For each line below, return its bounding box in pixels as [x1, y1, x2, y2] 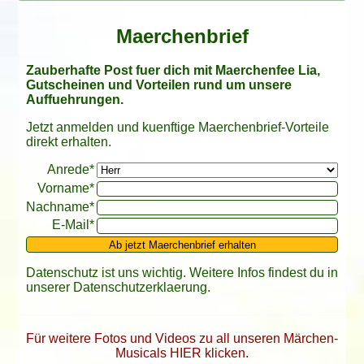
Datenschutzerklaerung [72, 279, 207, 294]
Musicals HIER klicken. [115, 346, 249, 361]
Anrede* [46, 162, 94, 177]
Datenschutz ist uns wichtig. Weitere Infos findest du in [25, 265, 338, 279]
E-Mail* [51, 218, 94, 232]
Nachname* [25, 199, 94, 214]
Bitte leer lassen [24, 162, 118, 176]
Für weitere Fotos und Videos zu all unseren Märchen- [26, 331, 338, 346]
